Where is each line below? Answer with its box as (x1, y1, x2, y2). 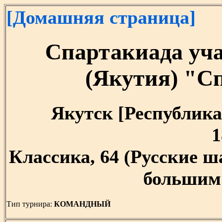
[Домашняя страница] (6, 7, 196, 28)
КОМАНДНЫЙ (54, 200, 112, 209)
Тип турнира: (6, 200, 54, 209)
